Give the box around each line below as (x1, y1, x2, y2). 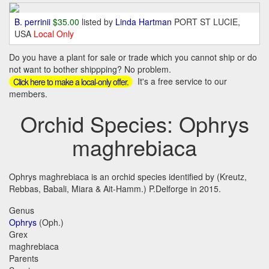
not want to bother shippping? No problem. (9, 63, 171, 75)
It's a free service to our (135, 75, 227, 87)
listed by (82, 16, 115, 28)
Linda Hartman (115, 16, 174, 28)
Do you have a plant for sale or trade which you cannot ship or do (9, 51, 257, 63)
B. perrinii (14, 16, 50, 28)
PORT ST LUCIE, (174, 16, 240, 28)
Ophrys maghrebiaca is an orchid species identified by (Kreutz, (9, 170, 247, 183)
